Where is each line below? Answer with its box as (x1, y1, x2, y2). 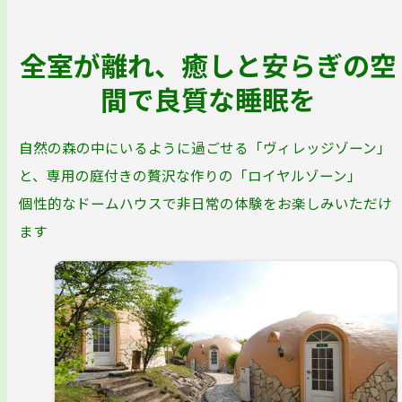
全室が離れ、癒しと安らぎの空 (19, 45, 397, 84)
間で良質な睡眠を (100, 79, 316, 118)
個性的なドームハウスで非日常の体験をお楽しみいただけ (19, 192, 393, 213)
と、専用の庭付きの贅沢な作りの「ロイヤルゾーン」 (19, 164, 363, 185)
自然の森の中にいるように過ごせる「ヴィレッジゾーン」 (19, 136, 392, 157)
